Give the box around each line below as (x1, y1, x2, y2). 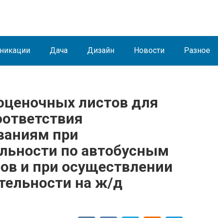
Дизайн (87, 46, 114, 55)
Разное (184, 46, 210, 55)
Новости (134, 46, 164, 55)
